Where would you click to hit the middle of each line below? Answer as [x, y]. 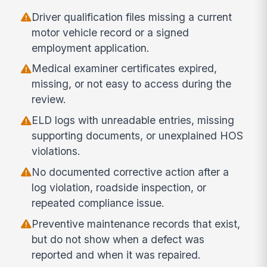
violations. [56, 151]
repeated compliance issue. [98, 203]
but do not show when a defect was [118, 239]
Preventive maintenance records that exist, [136, 223]
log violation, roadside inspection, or [119, 188]
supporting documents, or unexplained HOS [138, 136]
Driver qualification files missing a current [132, 17]
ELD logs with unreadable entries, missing [133, 120]
